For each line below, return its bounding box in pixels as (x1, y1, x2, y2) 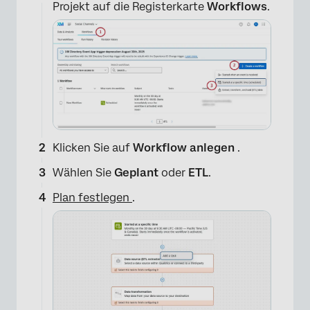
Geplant (114, 166, 158, 180)
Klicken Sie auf (53, 141, 133, 155)
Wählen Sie (53, 166, 114, 180)
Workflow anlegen (133, 141, 237, 155)
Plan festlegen (53, 191, 132, 205)
